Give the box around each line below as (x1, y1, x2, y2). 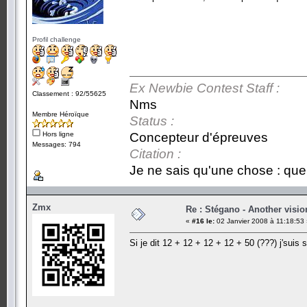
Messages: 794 (32, 140, 81, 148)
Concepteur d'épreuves (130, 130, 268, 145)
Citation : (130, 146, 181, 161)
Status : (130, 113, 174, 128)
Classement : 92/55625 (32, 89, 106, 97)
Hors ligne (40, 130, 74, 138)
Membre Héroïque (32, 110, 89, 118)
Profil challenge (32, 35, 81, 43)
